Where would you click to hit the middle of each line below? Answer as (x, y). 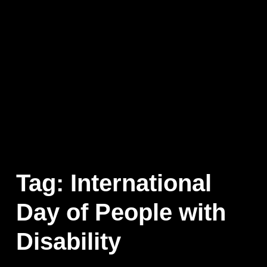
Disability (68, 242)
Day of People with (121, 212)
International (141, 183)
